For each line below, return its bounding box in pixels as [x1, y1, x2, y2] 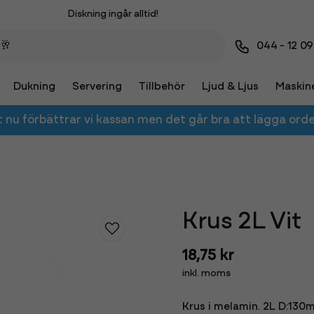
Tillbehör [138, 81, 185, 93]
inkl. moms [182, 268, 231, 279]
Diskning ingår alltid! [67, 8, 158, 19]
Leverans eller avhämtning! [53, 50, 173, 61]
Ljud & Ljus [201, 81, 259, 93]
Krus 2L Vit [182, 210, 301, 235]
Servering [71, 81, 122, 93]
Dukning [13, 81, 55, 93]
